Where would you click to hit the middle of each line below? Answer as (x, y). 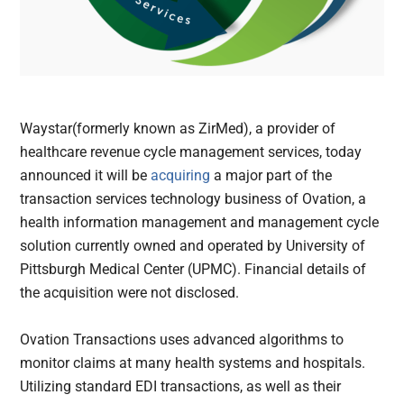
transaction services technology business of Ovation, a (193, 199)
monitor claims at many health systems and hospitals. (193, 363)
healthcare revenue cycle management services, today (191, 152)
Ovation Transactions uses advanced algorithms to (182, 340)
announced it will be (86, 176)
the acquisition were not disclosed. (130, 293)
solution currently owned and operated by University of (193, 246)
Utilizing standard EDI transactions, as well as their (181, 387)
